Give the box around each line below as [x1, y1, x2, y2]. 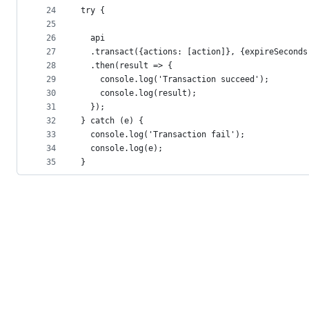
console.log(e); [81, 143, 163, 154]
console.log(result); [81, 88, 197, 99]
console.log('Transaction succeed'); [81, 74, 269, 85]
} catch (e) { [81, 116, 143, 126]
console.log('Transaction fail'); [81, 130, 245, 140]
